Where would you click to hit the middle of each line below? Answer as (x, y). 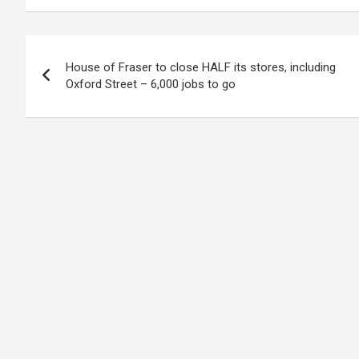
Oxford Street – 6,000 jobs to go (151, 84)
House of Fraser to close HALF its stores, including (201, 67)
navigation (84, 83)
